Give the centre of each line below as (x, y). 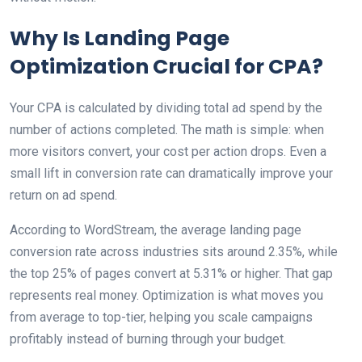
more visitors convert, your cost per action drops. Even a (168, 152)
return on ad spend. (63, 195)
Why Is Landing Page (120, 38)
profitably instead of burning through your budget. (148, 339)
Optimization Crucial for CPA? (166, 67)
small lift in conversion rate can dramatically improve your (171, 173)
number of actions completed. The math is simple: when (167, 130)
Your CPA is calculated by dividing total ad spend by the (166, 108)
